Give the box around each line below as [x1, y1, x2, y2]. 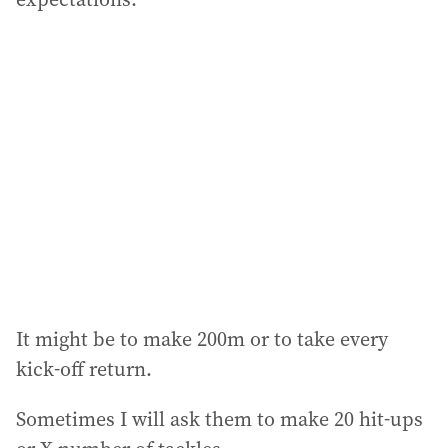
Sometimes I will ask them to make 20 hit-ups [16, 405, 423, 434]
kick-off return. [16, 355, 152, 384]
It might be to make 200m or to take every [16, 325, 388, 354]
